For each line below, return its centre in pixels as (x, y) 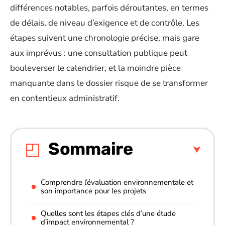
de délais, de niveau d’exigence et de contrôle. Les (105, 23)
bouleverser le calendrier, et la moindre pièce (95, 68)
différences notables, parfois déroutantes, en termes (109, 8)
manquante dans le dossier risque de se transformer (109, 83)
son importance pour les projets (93, 191)
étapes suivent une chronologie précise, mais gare (105, 38)
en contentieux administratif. (65, 98)
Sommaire (91, 149)
